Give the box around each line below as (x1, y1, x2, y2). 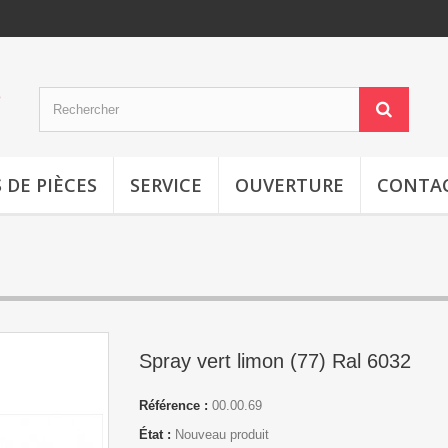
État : (139, 427, 171, 442)
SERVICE (130, 173, 202, 197)
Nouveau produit (175, 427, 269, 442)
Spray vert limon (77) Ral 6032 (139, 350, 411, 372)
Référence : (139, 398, 208, 413)
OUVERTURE (235, 173, 344, 197)
